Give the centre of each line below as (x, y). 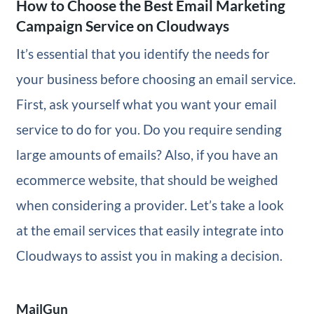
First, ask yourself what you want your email (146, 104)
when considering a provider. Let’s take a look (150, 205)
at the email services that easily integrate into (150, 230)
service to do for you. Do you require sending (149, 129)
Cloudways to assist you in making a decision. (149, 255)
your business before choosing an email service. (156, 78)
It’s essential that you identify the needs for (143, 53)
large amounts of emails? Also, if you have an (147, 154)
